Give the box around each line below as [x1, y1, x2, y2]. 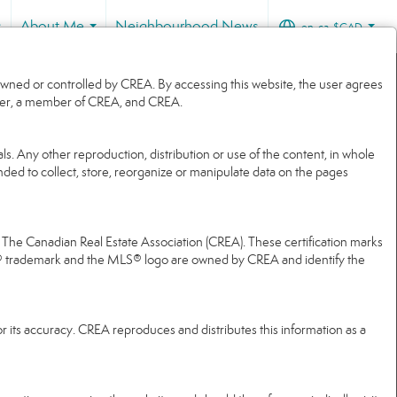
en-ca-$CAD [301, 20, 362, 35]
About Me [20, 17, 85, 35]
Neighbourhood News [115, 17, 260, 35]
